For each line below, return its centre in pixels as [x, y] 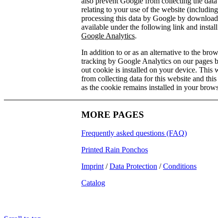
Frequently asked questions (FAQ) [134, 133]
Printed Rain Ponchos [115, 150]
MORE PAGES [113, 114]
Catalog [93, 183]
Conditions [180, 166]
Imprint [92, 166]
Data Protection [133, 166]
